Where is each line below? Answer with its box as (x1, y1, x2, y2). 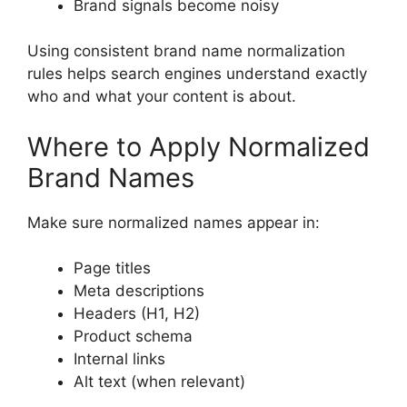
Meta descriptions (74, 282, 204, 301)
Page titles (74, 259, 151, 278)
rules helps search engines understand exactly (27, 65, 367, 84)
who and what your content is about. (27, 87, 296, 106)
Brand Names (27, 161, 194, 194)
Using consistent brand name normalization (27, 42, 345, 61)
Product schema (74, 327, 193, 346)
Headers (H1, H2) (74, 304, 200, 323)
